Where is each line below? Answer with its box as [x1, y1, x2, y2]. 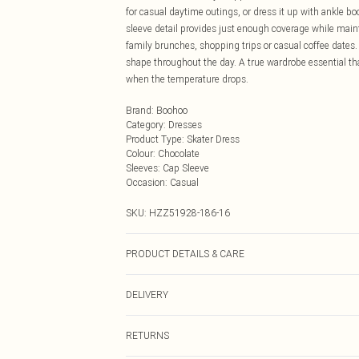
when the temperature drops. [126, 73, 248, 85]
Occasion [126, 176, 165, 188]
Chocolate [158, 147, 200, 159]
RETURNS [126, 329, 169, 341]
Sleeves [126, 162, 158, 174]
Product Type [126, 133, 182, 145]
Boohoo [156, 104, 188, 116]
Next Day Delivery [126, 322, 200, 334]
